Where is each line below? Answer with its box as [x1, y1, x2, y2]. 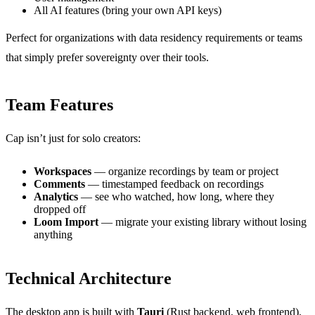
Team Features [6, 96, 113, 115]
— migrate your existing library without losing [98, 215, 307, 228]
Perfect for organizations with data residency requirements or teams [6, 32, 302, 44]
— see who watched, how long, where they [78, 190, 274, 202]
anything [34, 228, 72, 240]
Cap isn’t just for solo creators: [6, 131, 141, 144]
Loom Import [34, 215, 98, 228]
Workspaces [34, 165, 91, 177]
